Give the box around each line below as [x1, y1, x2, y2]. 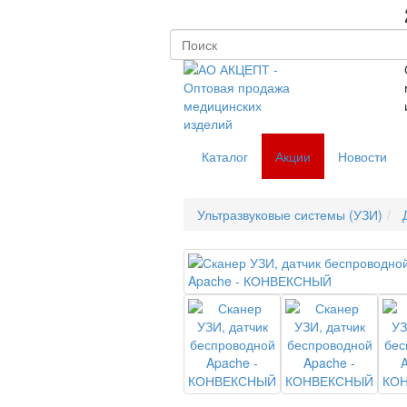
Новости [338, 147, 387, 165]
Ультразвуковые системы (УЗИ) [197, 205, 382, 223]
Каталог [198, 147, 248, 165]
